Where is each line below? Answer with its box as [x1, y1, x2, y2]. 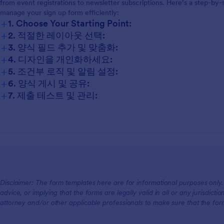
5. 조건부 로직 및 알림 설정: [8, 65, 118, 77]
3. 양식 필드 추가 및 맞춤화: [8, 41, 118, 53]
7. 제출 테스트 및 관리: [8, 89, 97, 101]
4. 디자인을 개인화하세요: [8, 53, 112, 65]
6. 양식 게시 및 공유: [8, 77, 89, 89]
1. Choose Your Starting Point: [8, 17, 131, 29]
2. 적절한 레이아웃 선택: [8, 29, 105, 41]
